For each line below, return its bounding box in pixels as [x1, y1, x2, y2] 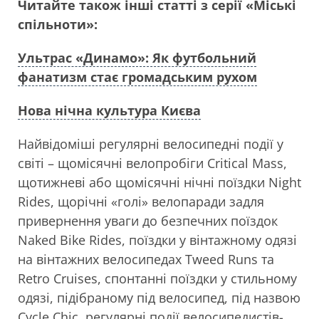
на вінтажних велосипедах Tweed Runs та [18, 251, 274, 268]
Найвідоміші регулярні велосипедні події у [18, 135, 283, 152]
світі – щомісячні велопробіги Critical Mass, [18, 155, 287, 172]
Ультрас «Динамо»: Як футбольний [18, 49, 256, 66]
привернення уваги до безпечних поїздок [18, 212, 278, 229]
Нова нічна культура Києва [18, 102, 201, 119]
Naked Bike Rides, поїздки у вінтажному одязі [18, 231, 297, 249]
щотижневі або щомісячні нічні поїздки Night [18, 174, 301, 191]
